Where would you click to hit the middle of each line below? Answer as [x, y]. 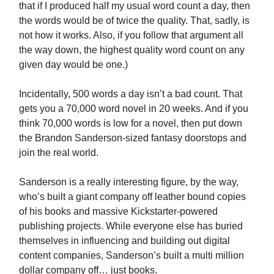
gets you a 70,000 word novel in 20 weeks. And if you [134, 109]
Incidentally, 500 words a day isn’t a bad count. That [131, 94]
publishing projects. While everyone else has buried [131, 226]
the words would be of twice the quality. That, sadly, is [134, 21]
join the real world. [59, 153]
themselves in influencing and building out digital [124, 241]
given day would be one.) [73, 65]
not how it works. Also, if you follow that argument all [131, 35]
